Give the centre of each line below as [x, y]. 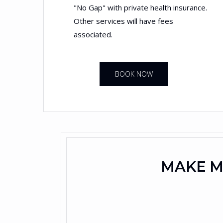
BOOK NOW [134, 74]
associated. [93, 34]
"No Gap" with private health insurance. [140, 7]
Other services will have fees [123, 21]
